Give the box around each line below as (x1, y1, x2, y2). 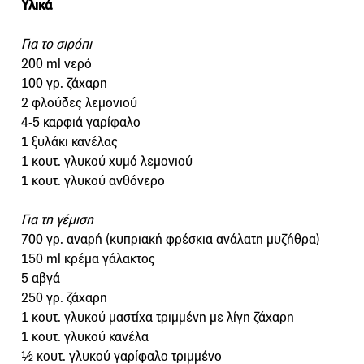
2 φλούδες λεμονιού (21, 94, 137, 112)
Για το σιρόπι (21, 36, 92, 54)
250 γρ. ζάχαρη (21, 289, 107, 307)
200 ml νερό (21, 55, 92, 73)
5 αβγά (21, 270, 60, 288)
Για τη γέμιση (21, 211, 93, 229)
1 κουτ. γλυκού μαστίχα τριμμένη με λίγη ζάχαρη (21, 309, 294, 327)
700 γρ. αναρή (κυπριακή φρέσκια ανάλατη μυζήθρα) (21, 231, 320, 249)
